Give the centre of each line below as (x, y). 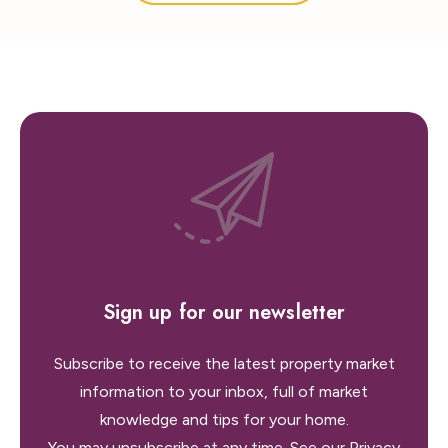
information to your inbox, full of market (224, 391)
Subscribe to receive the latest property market (224, 363)
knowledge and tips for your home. (224, 419)
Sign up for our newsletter (224, 312)
